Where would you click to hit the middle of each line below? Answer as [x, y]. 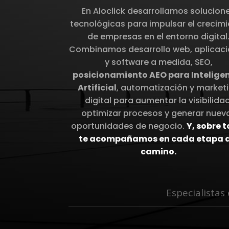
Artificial [97, 87]
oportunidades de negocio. [129, 126]
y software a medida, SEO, [158, 62]
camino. [159, 151]
